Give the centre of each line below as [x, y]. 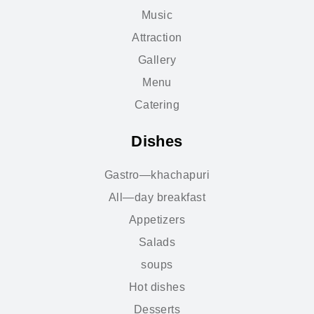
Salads [157, 242]
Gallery [157, 60]
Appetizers [157, 219]
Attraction [157, 37]
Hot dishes [157, 287]
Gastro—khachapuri [157, 175]
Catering [157, 104]
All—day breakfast [157, 197]
